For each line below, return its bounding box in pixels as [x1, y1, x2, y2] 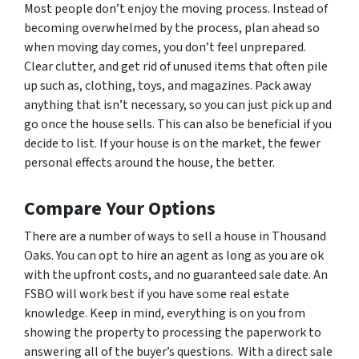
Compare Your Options [24, 194, 216, 223]
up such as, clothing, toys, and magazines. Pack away [24, 76, 311, 95]
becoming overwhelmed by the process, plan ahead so [24, 18, 320, 37]
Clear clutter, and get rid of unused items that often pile [24, 57, 328, 75]
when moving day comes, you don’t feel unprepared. [24, 38, 306, 56]
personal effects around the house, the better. [24, 153, 275, 171]
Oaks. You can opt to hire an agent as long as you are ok [24, 246, 324, 264]
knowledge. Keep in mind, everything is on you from [24, 304, 305, 322]
